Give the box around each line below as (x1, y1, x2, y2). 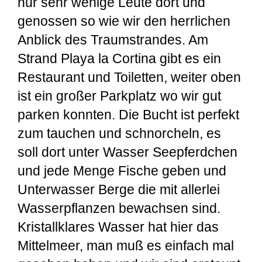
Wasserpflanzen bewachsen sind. (18, 201, 220, 216)
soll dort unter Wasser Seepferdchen (18, 144, 237, 160)
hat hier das (144, 219, 219, 235)
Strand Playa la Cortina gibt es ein (18, 51, 221, 67)
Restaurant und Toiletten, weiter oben (18, 70, 241, 85)
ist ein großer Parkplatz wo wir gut (18, 88, 221, 104)
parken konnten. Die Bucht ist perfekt (18, 107, 239, 123)
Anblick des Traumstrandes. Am (18, 32, 208, 48)
